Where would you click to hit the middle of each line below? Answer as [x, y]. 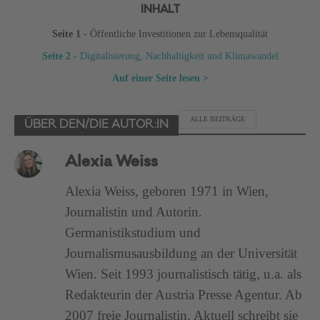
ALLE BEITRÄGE [217, 119]
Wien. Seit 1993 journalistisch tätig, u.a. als [184, 274]
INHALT [160, 11]
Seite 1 [66, 34]
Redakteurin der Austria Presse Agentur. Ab [184, 294]
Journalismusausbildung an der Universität [181, 253]
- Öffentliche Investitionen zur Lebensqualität [174, 34]
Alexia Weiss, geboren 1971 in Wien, [167, 191]
